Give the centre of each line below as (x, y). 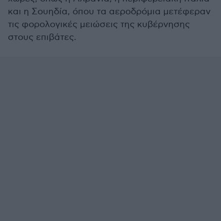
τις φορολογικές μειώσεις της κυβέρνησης (99, 24)
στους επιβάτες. (42, 37)
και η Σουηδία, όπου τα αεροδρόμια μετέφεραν (109, 12)
